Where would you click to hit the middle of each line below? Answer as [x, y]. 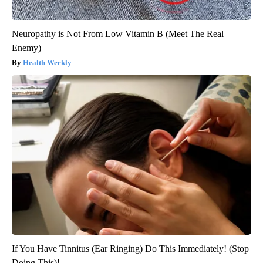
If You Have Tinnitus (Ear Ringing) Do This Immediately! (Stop [130, 249]
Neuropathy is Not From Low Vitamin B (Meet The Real [118, 34]
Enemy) [26, 48]
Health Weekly [47, 63]
